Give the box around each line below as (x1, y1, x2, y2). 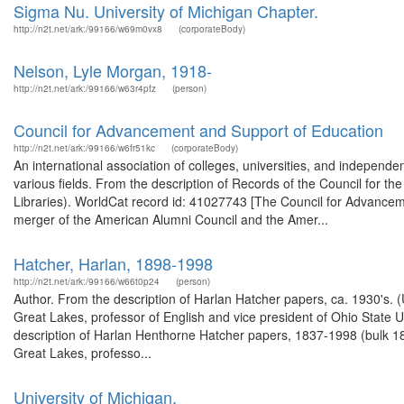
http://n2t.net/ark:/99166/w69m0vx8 (14, 23, 162, 35)
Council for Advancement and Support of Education (14, 118, 383, 142)
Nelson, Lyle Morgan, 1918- (14, 59, 212, 82)
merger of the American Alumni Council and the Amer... (14, 210, 328, 228)
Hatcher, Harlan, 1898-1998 (14, 252, 213, 275)
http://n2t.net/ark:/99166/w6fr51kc (14, 142, 155, 154)
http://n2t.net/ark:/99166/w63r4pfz (14, 82, 156, 95)
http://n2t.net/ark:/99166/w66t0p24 (14, 275, 160, 288)
